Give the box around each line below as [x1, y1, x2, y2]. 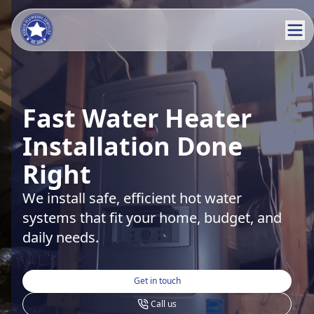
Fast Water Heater [22, 100, 252, 135]
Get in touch [133, 274, 181, 287]
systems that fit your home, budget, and [22, 207, 282, 227]
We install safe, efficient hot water [22, 188, 242, 207]
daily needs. [22, 227, 99, 247]
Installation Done [22, 128, 243, 163]
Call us [151, 297, 177, 310]
